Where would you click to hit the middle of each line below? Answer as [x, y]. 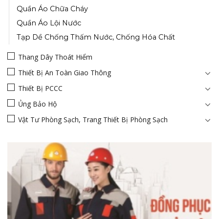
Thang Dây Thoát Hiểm [55, 57]
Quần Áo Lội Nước [49, 23]
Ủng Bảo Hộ [37, 104]
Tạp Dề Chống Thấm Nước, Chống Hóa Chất [96, 37]
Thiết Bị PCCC [40, 88]
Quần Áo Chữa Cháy [52, 9]
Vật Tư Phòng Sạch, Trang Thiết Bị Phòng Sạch [93, 119]
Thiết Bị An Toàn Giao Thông [65, 72]
